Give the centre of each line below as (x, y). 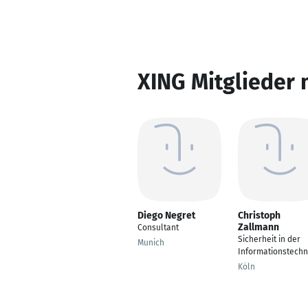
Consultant (158, 228)
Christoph (259, 216)
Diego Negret (166, 216)
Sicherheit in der (269, 239)
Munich (151, 243)
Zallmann (258, 227)
